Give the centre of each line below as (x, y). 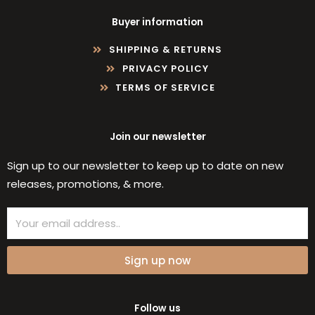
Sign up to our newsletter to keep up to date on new (145, 165)
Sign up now (157, 260)
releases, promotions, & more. (85, 184)
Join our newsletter (157, 136)
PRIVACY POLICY (165, 68)
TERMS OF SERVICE (166, 87)
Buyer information (157, 22)
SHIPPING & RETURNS (165, 49)
